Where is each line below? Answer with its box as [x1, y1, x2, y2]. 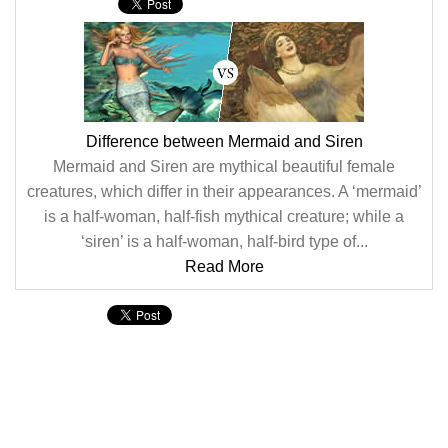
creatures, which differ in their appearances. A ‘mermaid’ [26, 183, 422, 200]
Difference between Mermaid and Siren [85, 133, 363, 150]
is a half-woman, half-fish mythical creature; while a [44, 208, 404, 225]
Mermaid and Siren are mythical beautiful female [53, 158, 395, 175]
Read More [184, 258, 264, 275]
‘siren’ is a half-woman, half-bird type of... [80, 233, 368, 250]
